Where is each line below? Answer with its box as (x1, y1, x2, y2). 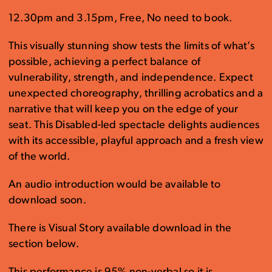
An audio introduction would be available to (8, 179, 221, 191)
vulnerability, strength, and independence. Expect (8, 72, 253, 84)
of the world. (8, 151, 70, 163)
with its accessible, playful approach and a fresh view (8, 135, 263, 147)
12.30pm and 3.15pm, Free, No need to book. (8, 13, 233, 24)
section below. (8, 239, 79, 250)
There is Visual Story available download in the (8, 223, 232, 234)
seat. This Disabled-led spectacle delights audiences (8, 120, 260, 131)
